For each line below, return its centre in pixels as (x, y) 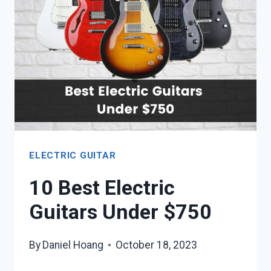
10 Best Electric (102, 188)
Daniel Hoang (73, 245)
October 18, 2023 (157, 245)
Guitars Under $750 (120, 212)
